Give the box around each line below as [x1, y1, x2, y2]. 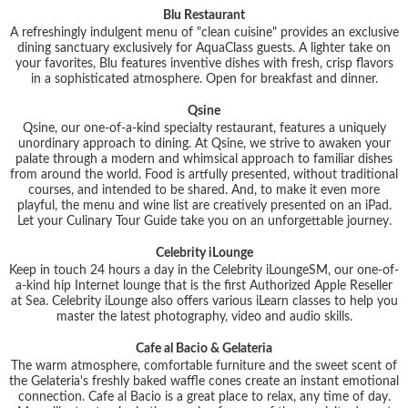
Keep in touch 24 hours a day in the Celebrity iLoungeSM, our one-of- [9, 263, 399, 277]
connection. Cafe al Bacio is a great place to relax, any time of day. [17, 390, 391, 403]
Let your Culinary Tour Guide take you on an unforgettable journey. [16, 214, 392, 228]
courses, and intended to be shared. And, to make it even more [28, 183, 380, 197]
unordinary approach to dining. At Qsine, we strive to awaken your [17, 137, 391, 150]
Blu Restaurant [163, 8, 245, 22]
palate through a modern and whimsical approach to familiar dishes [15, 152, 393, 166]
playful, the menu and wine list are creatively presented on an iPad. [16, 199, 392, 212]
